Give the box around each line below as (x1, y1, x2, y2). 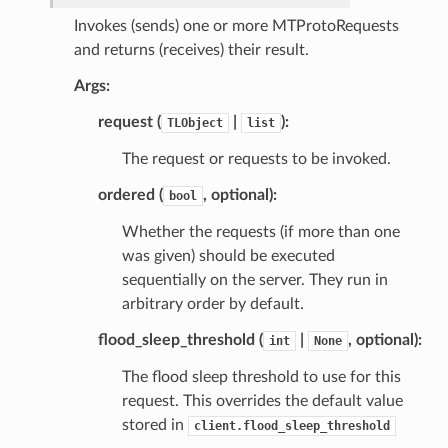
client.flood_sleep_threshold (193, 418, 390, 433)
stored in (121, 416, 188, 433)
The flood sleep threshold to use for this (121, 368, 401, 385)
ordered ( (97, 186, 163, 203)
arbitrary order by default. (121, 295, 304, 312)
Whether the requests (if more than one (121, 223, 400, 240)
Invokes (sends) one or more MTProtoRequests (73, 17, 399, 34)
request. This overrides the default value (121, 392, 403, 409)
